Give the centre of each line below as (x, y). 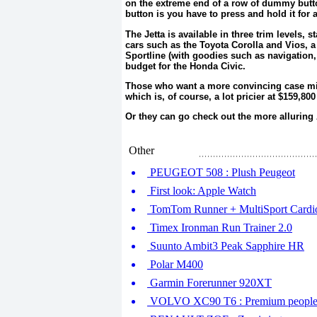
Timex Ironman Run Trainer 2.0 (220, 227)
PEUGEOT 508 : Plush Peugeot (221, 172)
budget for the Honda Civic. (185, 66)
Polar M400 (175, 264)
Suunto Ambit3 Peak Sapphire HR (226, 246)
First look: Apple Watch (202, 191)
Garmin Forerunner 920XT (209, 283)
